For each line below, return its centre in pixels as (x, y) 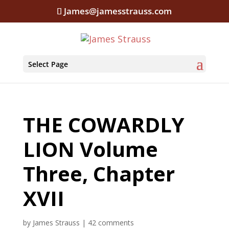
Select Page (48, 64)
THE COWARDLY (104, 125)
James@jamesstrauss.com (118, 11)
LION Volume (90, 149)
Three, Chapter (99, 174)
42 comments (111, 223)
